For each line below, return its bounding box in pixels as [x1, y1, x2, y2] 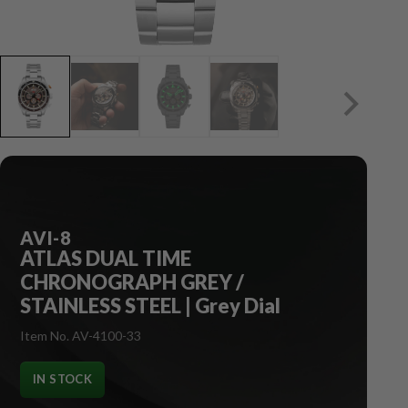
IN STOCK [33, 372, 93, 387]
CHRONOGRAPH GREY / [20, 269, 244, 294]
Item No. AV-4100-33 [20, 327, 141, 343]
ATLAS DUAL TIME [20, 245, 191, 270]
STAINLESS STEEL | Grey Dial [20, 292, 280, 318]
